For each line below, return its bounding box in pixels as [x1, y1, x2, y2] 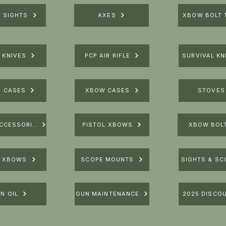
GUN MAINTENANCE [75, 190, 140, 198]
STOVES [198, 87, 225, 94]
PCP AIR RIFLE [84, 52, 131, 60]
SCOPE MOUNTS [81, 156, 134, 163]
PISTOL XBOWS [82, 121, 133, 129]
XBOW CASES [85, 87, 130, 94]
